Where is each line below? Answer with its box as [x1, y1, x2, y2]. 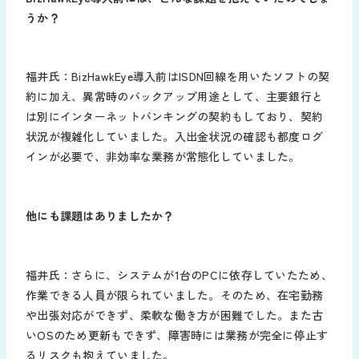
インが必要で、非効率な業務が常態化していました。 [26, 148, 301, 165]
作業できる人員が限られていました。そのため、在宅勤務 [26, 286, 324, 303]
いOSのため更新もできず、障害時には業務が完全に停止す [26, 326, 329, 343]
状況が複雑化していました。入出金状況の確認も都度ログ [26, 128, 324, 145]
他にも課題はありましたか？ [26, 207, 175, 224]
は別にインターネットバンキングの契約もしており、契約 [26, 108, 324, 125]
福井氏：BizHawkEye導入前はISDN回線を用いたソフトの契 [26, 68, 330, 85]
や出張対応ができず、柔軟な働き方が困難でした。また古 [26, 306, 324, 323]
